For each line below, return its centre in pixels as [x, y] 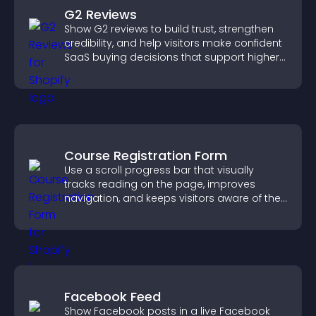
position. [86, 212]
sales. [79, 71]
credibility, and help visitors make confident [173, 43]
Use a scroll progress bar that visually [159, 170]
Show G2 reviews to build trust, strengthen [169, 29]
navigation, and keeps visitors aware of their [175, 198]
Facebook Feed [113, 297]
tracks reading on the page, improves [160, 184]
